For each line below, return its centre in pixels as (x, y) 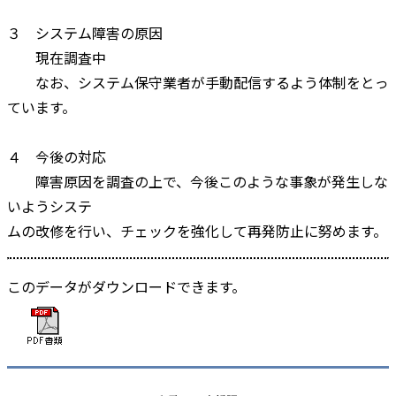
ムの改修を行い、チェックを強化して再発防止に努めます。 (197, 230)
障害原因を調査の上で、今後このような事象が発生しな (198, 181)
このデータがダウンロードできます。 (126, 286)
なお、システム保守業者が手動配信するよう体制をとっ (198, 82)
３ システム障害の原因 (85, 32)
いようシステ (49, 206)
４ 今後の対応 (57, 156)
